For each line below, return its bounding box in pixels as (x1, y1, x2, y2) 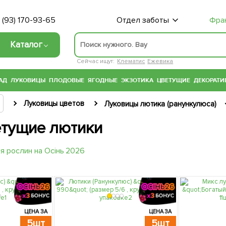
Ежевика (147, 57, 174, 65)
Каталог (10, 39, 43, 50)
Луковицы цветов (23, 99, 84, 108)
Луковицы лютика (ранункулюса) (104, 99, 217, 109)
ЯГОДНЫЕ (87, 76, 118, 85)
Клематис (117, 57, 145, 65)
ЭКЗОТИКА (121, 76, 153, 85)
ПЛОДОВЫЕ (48, 76, 84, 85)
